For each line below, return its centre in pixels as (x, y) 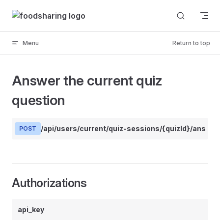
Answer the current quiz (87, 81)
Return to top (191, 43)
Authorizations (49, 183)
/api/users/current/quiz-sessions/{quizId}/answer (130, 128)
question (39, 100)
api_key (31, 209)
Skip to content (35, 12)
